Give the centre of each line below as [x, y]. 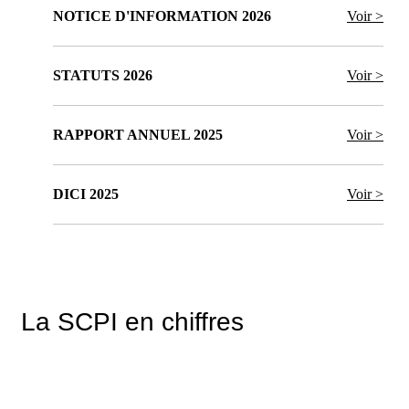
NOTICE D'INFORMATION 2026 [162, 16]
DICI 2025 [86, 194]
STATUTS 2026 [103, 75]
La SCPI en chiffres [132, 321]
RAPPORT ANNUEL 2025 [138, 134]
